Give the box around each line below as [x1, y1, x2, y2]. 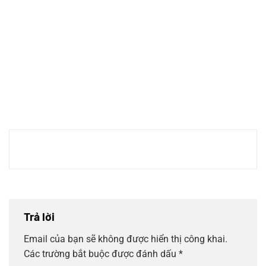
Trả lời [24, 210, 57, 224]
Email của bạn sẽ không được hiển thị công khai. [24, 233, 227, 245]
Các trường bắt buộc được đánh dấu [24, 248, 179, 259]
